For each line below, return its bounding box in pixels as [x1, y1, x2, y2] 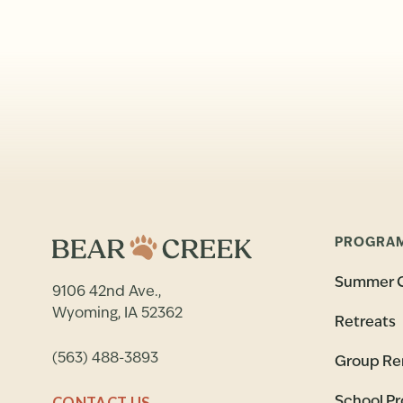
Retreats [335, 315, 397, 330]
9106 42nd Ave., [51, 284, 161, 300]
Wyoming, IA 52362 [51, 306, 183, 321]
